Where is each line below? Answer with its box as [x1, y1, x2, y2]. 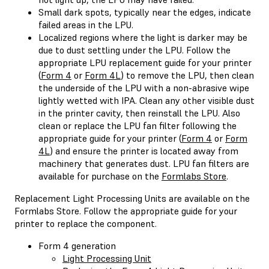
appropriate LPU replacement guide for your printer [38, 56, 252, 68]
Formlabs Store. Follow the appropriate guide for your [14, 204, 237, 217]
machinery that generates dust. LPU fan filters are [38, 157, 249, 169]
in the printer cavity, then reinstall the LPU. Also [38, 106, 240, 119]
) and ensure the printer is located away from [50, 144, 238, 157]
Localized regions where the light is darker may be [38, 31, 247, 43]
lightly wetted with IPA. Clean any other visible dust [38, 94, 255, 106]
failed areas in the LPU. [38, 18, 133, 31]
